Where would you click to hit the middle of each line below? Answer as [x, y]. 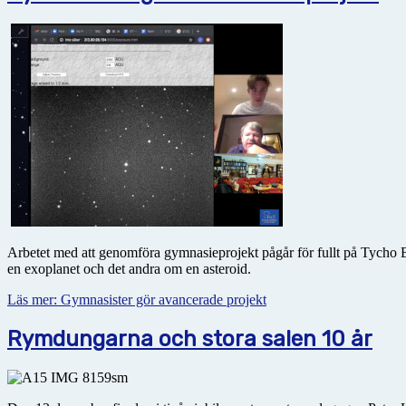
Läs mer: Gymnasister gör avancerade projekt [137, 300]
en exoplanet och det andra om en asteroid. [129, 269]
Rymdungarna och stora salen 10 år [190, 338]
